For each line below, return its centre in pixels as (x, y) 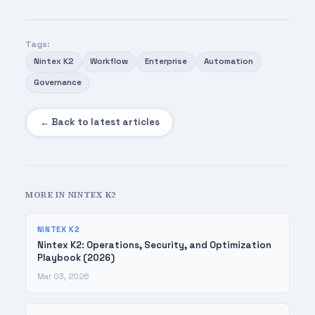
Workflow (109, 62)
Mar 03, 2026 (63, 277)
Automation (229, 62)
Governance (57, 83)
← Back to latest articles (99, 122)
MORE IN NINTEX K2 (71, 195)
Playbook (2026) (76, 258)
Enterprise (166, 62)
